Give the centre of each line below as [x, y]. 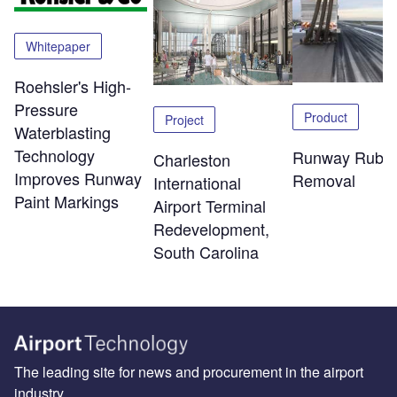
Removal [323, 179]
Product [325, 117]
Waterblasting [62, 132]
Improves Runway [78, 178]
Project [184, 120]
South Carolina [206, 252]
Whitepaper [58, 46]
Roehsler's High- [73, 86]
